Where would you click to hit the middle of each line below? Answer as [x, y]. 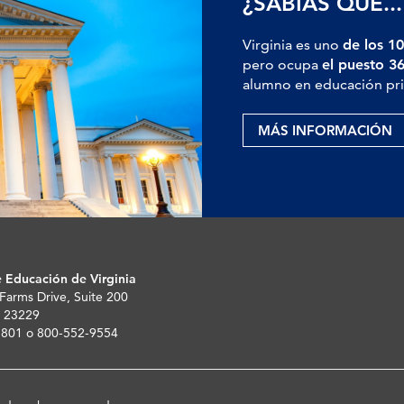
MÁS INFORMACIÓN [325, 130]
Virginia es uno [293, 45]
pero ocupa [282, 64]
